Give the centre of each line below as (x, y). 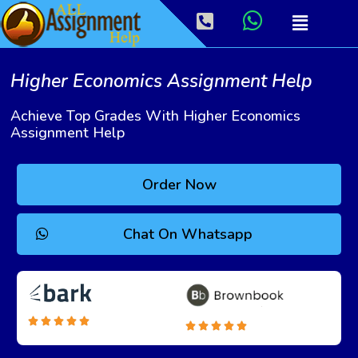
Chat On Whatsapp (187, 234)
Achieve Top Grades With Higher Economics (155, 115)
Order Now (179, 184)
